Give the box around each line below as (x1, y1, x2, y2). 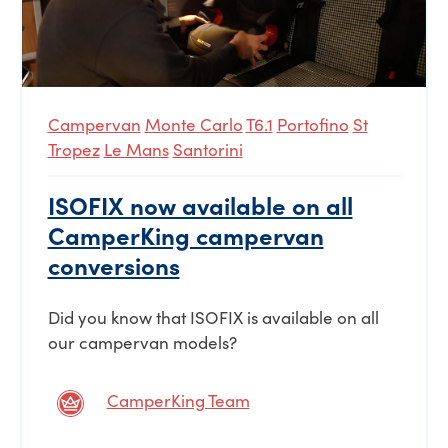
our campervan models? (47, 331, 237, 355)
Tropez (47, 138, 100, 162)
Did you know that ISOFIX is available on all (47, 306, 379, 330)
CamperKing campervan (47, 217, 324, 251)
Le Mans (103, 138, 169, 162)
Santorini (172, 138, 243, 162)
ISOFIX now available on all (47, 187, 353, 221)
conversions (47, 247, 180, 281)
